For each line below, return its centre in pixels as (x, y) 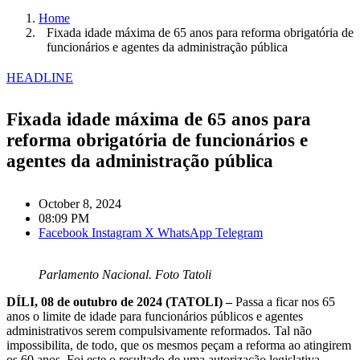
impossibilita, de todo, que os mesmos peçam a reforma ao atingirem (179, 346)
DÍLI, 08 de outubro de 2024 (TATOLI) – (121, 302)
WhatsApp (185, 233)
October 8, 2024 (80, 204)
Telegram (239, 233)
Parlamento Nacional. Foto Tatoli (125, 275)
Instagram (117, 233)
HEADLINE (40, 77)
